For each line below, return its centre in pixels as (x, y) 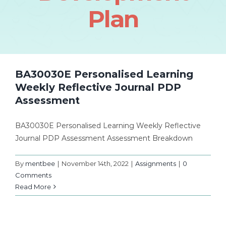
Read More (33, 186)
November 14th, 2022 (95, 163)
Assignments (156, 163)
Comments (33, 175)
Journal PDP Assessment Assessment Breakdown (104, 138)
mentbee (40, 163)
